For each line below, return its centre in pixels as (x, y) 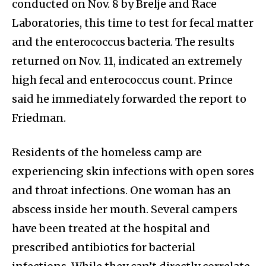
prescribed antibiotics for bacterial (104, 248)
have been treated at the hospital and (111, 229)
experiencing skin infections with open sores (133, 172)
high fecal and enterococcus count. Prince (122, 80)
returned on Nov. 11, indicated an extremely (127, 61)
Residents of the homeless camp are (107, 153)
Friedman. (39, 118)
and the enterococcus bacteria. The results (123, 42)
